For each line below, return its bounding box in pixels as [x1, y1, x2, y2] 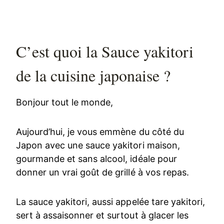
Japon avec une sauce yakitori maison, [16, 139, 180, 150]
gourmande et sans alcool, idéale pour [16, 153, 177, 164]
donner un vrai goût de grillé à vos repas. [16, 166, 189, 177]
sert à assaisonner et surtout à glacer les [16, 209, 188, 220]
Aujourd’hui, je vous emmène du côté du [16, 126, 184, 137]
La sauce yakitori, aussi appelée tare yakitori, [16, 196, 205, 207]
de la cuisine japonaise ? [16, 64, 171, 86]
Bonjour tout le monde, [16, 96, 113, 107]
